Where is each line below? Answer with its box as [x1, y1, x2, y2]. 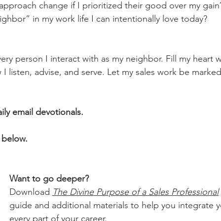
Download [9, 186, 52, 197]
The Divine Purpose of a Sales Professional [52, 186, 219, 197]
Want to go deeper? [9, 173, 89, 184]
